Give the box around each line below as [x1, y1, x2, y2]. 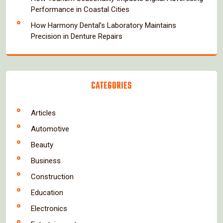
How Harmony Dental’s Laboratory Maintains [31, 20, 176, 30]
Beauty [31, 140, 53, 149]
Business [31, 156, 61, 165]
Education [31, 188, 63, 197]
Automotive [31, 124, 69, 133]
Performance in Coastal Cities [31, 4, 129, 14]
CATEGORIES [91, 79, 132, 94]
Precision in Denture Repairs [31, 31, 122, 41]
